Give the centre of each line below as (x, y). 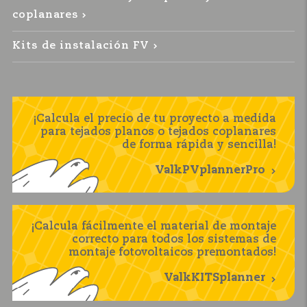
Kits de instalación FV (81, 46)
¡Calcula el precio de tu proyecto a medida (155, 119)
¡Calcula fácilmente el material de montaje (154, 227)
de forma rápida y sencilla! (199, 145)
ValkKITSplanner (214, 279)
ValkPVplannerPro (210, 170)
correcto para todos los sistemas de (174, 240)
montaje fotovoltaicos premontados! (172, 253)
